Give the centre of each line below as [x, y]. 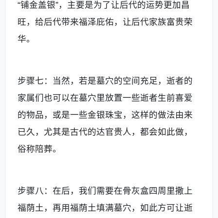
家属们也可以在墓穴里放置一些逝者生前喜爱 [105, 98]
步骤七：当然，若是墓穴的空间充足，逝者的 [105, 81]
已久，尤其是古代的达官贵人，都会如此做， [105, 132]
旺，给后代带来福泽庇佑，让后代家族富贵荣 [105, 22]
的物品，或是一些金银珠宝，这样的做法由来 [105, 115]
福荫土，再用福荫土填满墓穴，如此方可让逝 [105, 208]
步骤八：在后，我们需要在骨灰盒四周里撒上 [105, 191]
